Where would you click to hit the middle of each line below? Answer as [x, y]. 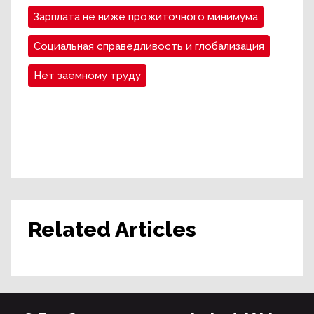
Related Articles [112, 230]
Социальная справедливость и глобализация [149, 46]
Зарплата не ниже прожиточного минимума [146, 17]
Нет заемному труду [87, 76]
